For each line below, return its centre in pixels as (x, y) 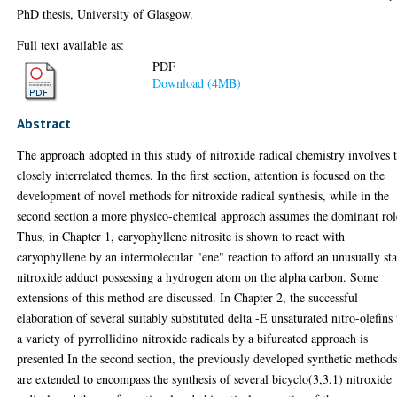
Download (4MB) (197, 83)
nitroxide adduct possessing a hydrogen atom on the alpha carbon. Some (198, 277)
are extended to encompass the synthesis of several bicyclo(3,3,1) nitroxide (205, 379)
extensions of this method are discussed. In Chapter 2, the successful (188, 297)
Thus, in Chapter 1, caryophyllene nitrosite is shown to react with (181, 236)
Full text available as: (71, 44)
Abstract (44, 123)
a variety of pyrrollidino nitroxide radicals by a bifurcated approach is (193, 338)
